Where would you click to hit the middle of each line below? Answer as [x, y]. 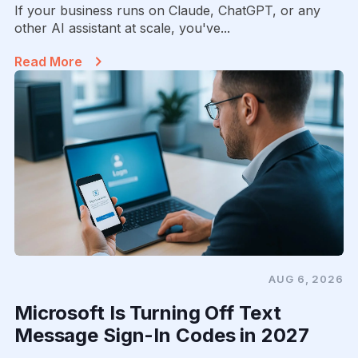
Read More [48, 61]
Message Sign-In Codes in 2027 [161, 335]
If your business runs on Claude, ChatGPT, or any [167, 10]
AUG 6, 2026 [306, 278]
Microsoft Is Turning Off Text [147, 312]
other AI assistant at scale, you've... [122, 28]
